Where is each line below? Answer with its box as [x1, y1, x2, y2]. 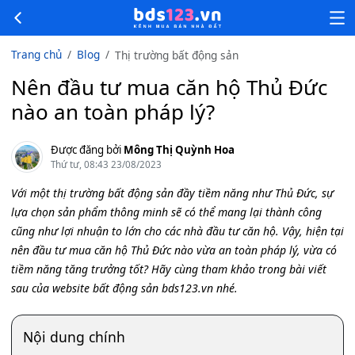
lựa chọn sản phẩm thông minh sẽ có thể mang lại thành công [11, 204, 322, 219]
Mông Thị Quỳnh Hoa [123, 143, 235, 157]
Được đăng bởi [50, 143, 124, 157]
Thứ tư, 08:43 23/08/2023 [50, 158, 162, 170]
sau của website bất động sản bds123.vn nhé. [11, 281, 238, 296]
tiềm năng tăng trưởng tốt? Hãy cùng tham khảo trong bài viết [11, 261, 326, 277]
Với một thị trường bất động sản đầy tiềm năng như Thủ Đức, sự [11, 185, 334, 200]
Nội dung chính [23, 327, 125, 346]
